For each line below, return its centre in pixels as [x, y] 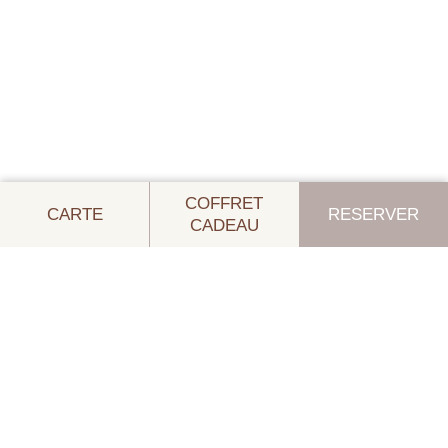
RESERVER [374, 214]
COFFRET [224, 203]
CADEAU [224, 225]
